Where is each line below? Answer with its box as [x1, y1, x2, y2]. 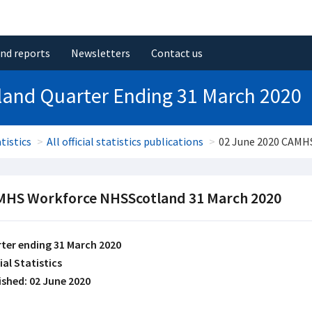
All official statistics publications [47, 134, 203, 148]
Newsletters [71, 46, 130, 60]
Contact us [151, 46, 203, 60]
